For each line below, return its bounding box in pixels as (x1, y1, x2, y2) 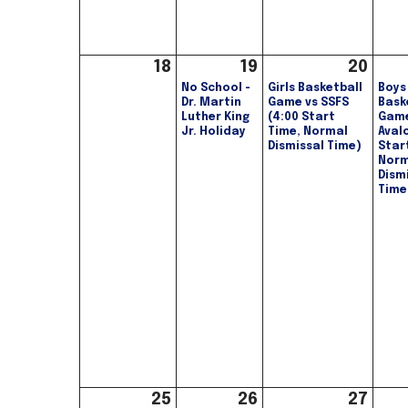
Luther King (181, 112, 250, 124)
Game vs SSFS (268, 97, 349, 109)
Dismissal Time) (268, 141, 362, 153)
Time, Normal (268, 127, 348, 138)
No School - (181, 83, 250, 95)
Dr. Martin (181, 97, 241, 109)
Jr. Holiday (181, 127, 246, 138)
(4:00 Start (268, 112, 335, 124)
